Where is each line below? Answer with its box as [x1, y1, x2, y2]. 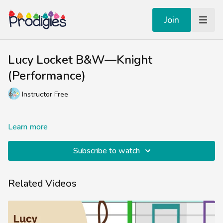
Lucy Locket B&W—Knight [8, 52, 152, 68]
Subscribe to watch [73, 145, 140, 156]
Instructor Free [22, 89, 68, 99]
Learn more [8, 121, 48, 132]
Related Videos [8, 177, 77, 190]
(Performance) [8, 68, 86, 84]
